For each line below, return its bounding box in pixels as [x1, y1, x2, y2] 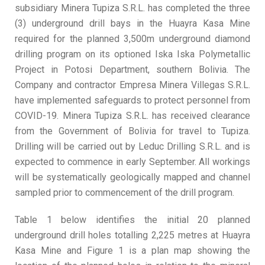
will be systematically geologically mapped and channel [15, 172, 250, 183]
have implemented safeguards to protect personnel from [15, 95, 250, 106]
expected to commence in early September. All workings [15, 156, 250, 167]
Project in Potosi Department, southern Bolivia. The [15, 64, 250, 75]
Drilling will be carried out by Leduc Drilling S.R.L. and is [15, 141, 250, 152]
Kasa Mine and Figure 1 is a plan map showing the [15, 245, 250, 256]
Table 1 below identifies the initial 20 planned [15, 214, 250, 225]
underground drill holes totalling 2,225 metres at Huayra [15, 230, 250, 241]
